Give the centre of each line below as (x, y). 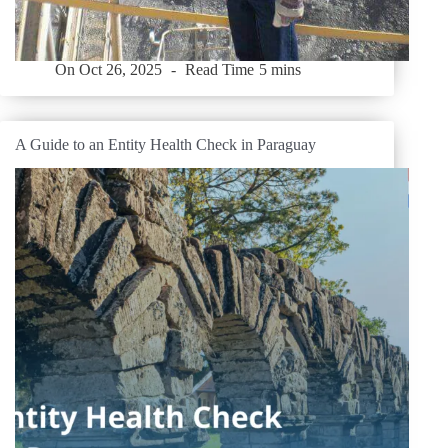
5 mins (279, 70)
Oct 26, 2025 (121, 70)
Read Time (220, 70)
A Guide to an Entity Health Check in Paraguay (165, 144)
